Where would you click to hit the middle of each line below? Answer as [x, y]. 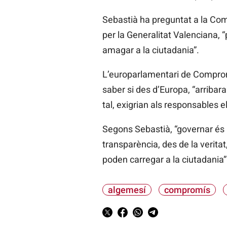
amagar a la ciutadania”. [150, 50]
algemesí [127, 190]
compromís [187, 190]
